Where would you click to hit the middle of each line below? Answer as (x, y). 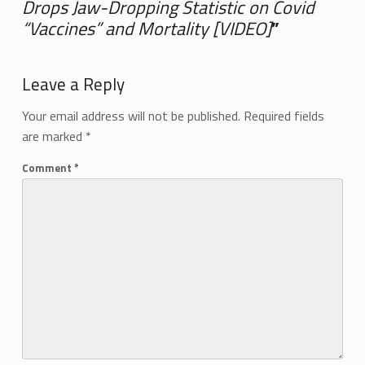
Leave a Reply (73, 84)
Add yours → (29, 55)
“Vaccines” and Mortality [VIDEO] (146, 28)
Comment (48, 168)
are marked (53, 136)
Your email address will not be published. (131, 116)
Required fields (284, 116)
